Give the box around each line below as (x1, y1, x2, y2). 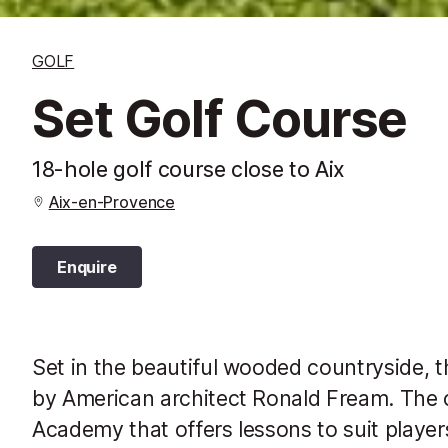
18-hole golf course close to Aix (32, 155, 346, 182)
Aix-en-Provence (48, 191, 175, 212)
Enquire (57, 256, 117, 277)
